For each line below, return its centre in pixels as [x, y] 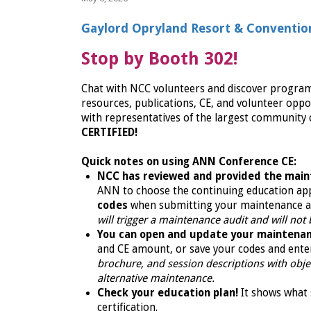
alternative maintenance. [155, 279]
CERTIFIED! [111, 133]
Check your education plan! [167, 293]
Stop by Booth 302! [159, 59]
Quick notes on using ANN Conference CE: [190, 162]
